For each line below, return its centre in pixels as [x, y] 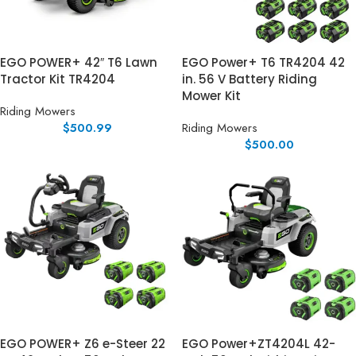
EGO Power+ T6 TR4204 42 [263, 62]
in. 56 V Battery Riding [250, 79]
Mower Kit [211, 96]
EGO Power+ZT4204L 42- [259, 344]
